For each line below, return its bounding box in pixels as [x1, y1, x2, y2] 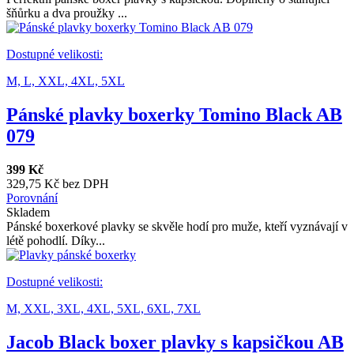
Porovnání [6, 191, 58, 205]
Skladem [6, 205, 50, 220]
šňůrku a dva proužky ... [6, 6, 127, 21]
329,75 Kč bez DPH [6, 177, 109, 191]
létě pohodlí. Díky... [6, 234, 105, 248]
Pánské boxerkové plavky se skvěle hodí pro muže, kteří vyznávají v [6, 220, 348, 234]
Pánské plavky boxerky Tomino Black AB [6, 104, 342, 126]
